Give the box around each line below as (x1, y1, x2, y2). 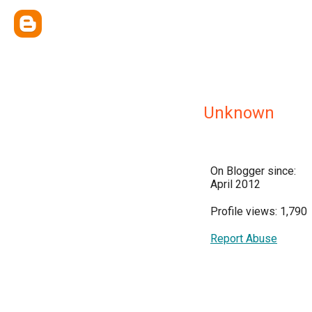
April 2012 (210, 178, 260, 191)
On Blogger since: (210, 164, 296, 178)
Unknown (203, 103, 274, 123)
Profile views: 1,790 (210, 205, 307, 218)
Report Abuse (210, 232, 277, 245)
